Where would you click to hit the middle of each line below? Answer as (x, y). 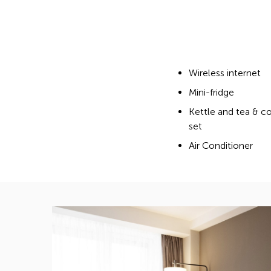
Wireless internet (225, 73)
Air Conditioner (221, 146)
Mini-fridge (211, 93)
